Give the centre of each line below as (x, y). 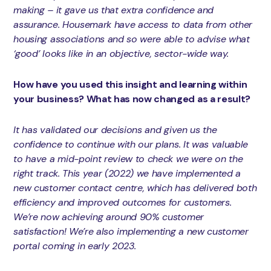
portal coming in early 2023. (75, 246)
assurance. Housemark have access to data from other (133, 24)
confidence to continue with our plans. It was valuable (131, 144)
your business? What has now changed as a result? (132, 99)
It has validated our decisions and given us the (115, 129)
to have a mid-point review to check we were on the (128, 158)
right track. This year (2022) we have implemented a (127, 173)
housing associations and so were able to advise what (132, 39)
